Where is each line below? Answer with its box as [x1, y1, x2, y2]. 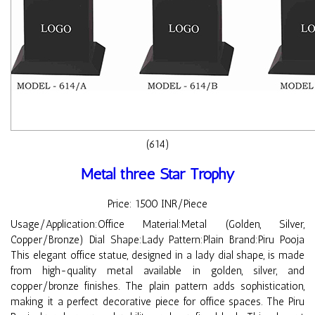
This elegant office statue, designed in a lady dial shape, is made [11, 249, 304, 262]
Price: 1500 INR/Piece [108, 198, 207, 211]
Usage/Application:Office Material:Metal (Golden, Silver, [11, 218, 304, 231]
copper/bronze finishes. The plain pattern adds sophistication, [11, 280, 304, 293]
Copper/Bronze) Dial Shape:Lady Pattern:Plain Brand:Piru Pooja [11, 233, 304, 247]
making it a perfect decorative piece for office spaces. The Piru [11, 295, 304, 309]
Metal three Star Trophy [80, 164, 235, 184]
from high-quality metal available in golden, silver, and [11, 264, 304, 278]
